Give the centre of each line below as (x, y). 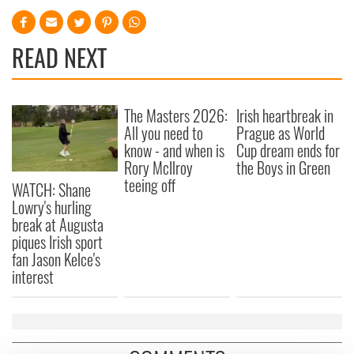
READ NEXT (59, 57)
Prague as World (281, 133)
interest (33, 276)
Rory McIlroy (159, 168)
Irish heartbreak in (285, 115)
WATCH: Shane (51, 189)
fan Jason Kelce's (56, 259)
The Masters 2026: (176, 115)
